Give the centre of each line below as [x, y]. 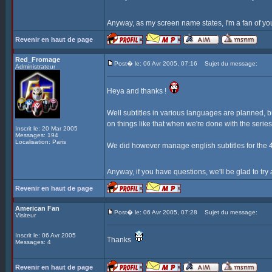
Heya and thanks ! [138, 91]
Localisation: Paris [41, 142]
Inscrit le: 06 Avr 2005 [46, 235]
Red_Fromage [38, 59]
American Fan [37, 208]
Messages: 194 [37, 135]
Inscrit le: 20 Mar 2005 [46, 128]
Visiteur [25, 215]
